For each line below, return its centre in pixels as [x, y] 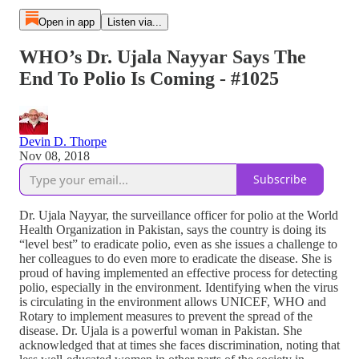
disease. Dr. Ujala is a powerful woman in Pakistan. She [161, 330]
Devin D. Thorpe [63, 141]
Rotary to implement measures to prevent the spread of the [166, 316]
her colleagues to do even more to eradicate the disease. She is [175, 258]
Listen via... [134, 22]
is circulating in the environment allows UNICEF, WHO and [173, 301]
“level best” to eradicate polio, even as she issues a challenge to [178, 244]
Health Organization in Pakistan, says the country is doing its [173, 229]
